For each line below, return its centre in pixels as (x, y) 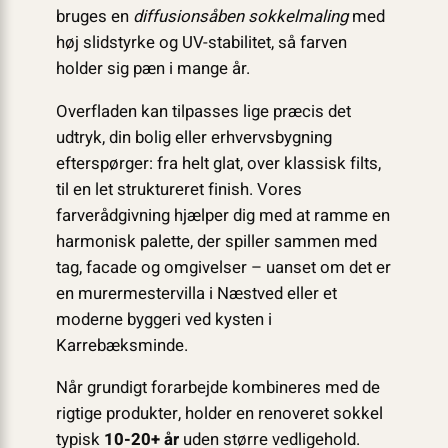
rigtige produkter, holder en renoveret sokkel (219, 414)
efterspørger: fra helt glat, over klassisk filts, (218, 163)
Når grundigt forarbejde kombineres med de (217, 388)
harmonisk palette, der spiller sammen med (216, 241)
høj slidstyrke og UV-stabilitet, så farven (201, 42)
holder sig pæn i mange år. (152, 68)
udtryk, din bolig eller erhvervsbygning (193, 137)
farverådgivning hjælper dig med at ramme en (222, 215)
